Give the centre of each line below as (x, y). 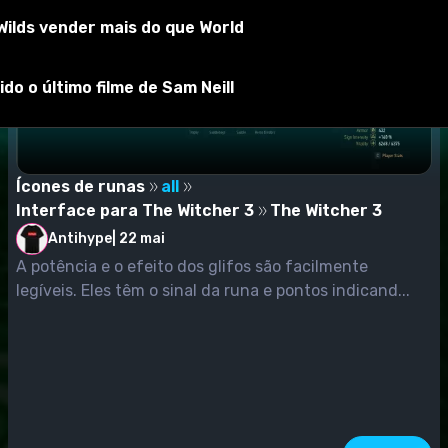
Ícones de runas (80, 186)
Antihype (80, 238)
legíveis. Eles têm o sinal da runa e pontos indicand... (213, 290)
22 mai (142, 239)
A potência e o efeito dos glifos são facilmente (192, 266)
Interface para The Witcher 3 (135, 210)
